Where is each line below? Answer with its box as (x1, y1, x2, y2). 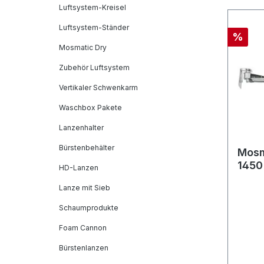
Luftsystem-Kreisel (59, 3, 126, 12)
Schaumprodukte (59, 203, 118, 212)
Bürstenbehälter (59, 143, 114, 152)
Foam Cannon (59, 223, 107, 232)
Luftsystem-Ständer (59, 23, 129, 32)
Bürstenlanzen (59, 243, 108, 252)
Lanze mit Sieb (59, 183, 110, 192)
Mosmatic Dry (59, 43, 107, 52)
